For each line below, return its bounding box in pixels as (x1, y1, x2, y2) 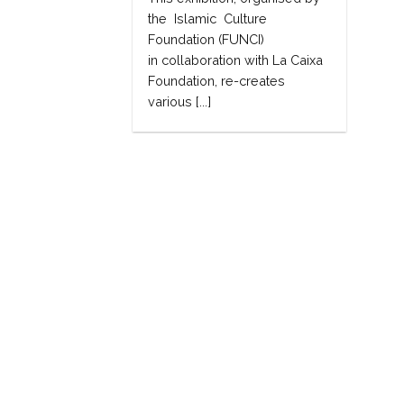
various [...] (148, 94, 212, 110)
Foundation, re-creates (148, 73, 286, 89)
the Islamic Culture (148, 11, 268, 27)
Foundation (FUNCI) (148, 32, 265, 48)
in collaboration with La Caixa (148, 52, 324, 69)
